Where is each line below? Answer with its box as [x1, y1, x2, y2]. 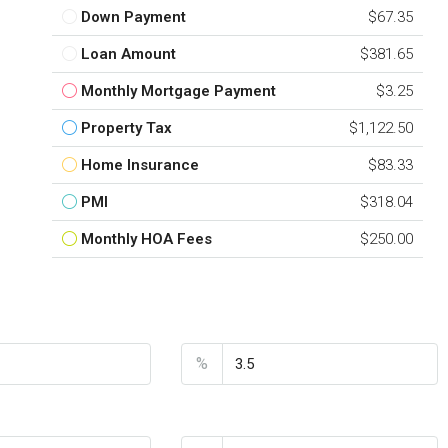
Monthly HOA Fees [80, 229, 212, 248]
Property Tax [80, 118, 172, 137]
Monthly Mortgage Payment [80, 81, 276, 100]
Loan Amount [80, 44, 176, 63]
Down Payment [80, 7, 186, 26]
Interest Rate [180, 311, 279, 331]
